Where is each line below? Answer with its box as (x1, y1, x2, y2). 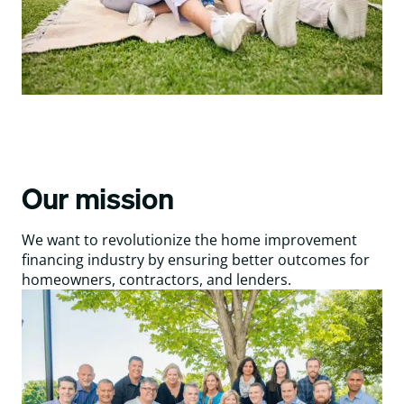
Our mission (22, 175, 174, 223)
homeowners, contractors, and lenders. (22, 270, 291, 290)
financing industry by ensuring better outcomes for (22, 250, 370, 271)
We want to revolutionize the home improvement (22, 230, 357, 251)
